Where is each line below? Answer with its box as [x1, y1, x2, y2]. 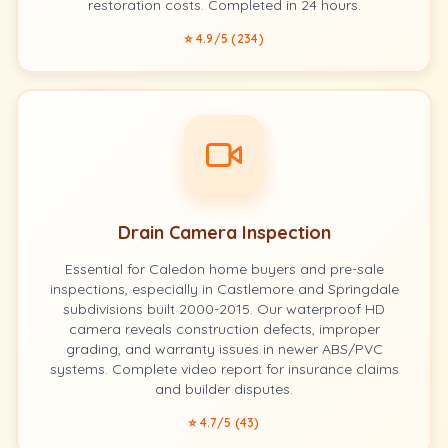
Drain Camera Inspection [117, 221, 331, 244]
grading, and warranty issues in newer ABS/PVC [65, 340, 383, 358]
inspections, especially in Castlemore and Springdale [49, 280, 399, 298]
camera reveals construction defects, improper [68, 320, 380, 338]
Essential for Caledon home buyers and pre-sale [64, 260, 384, 278]
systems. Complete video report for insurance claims [49, 360, 399, 378]
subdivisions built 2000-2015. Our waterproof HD [63, 300, 385, 318]
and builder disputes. [155, 380, 293, 398]
